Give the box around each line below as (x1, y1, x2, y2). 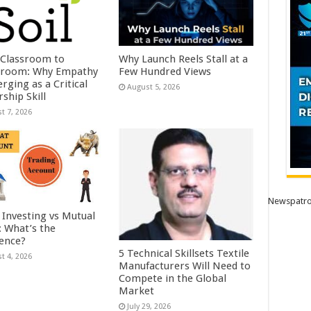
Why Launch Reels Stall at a (119, 53, 249, 66)
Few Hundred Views (119, 65, 212, 78)
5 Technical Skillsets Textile (119, 246, 250, 260)
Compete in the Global (119, 271, 227, 285)
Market (119, 284, 155, 297)
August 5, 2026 (127, 83, 180, 92)
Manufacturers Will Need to (119, 259, 251, 272)
